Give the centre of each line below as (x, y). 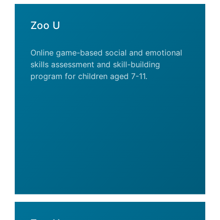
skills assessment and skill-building (95, 64)
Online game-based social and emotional (106, 53)
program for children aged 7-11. (89, 76)
